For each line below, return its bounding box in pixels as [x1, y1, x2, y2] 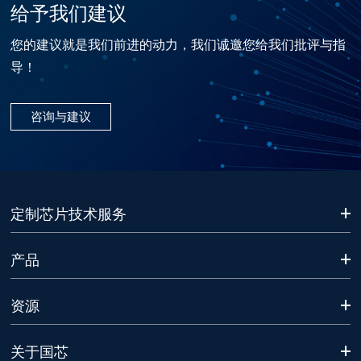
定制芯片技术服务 [10, 205, 127, 222]
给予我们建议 [10, 2, 127, 24]
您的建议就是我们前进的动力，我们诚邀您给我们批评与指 [10, 37, 346, 52]
